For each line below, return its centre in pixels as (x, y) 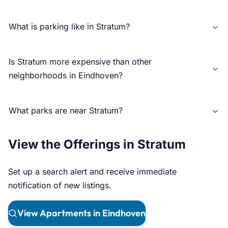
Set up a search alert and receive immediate (92, 172)
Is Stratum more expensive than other (80, 62)
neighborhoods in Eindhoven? (66, 76)
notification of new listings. (60, 185)
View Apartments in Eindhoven (81, 213)
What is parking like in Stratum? (69, 27)
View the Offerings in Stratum (97, 145)
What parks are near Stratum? (66, 111)
